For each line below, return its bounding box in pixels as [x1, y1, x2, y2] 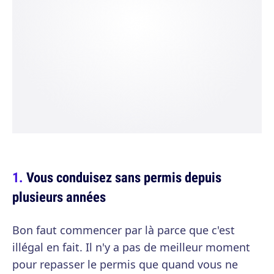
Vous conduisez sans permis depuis [26, 168, 221, 187]
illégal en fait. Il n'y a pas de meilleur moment [12, 240, 250, 254]
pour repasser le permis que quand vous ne [12, 257, 238, 272]
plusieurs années [12, 187, 106, 206]
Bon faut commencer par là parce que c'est [12, 223, 235, 237]
